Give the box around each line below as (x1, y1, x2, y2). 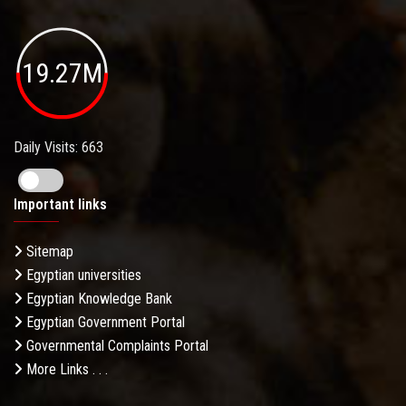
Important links (14, 196, 107, 214)
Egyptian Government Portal (23, 314, 185, 332)
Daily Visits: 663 (14, 139, 103, 157)
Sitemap (23, 243, 73, 261)
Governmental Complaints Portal (23, 337, 208, 355)
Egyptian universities (23, 266, 141, 285)
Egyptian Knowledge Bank (23, 290, 172, 308)
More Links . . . (23, 361, 108, 379)
